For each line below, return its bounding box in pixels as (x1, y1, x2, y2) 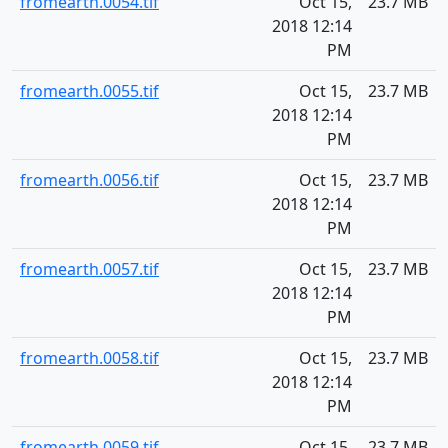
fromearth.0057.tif (20, 258, 159, 280)
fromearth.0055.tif (20, 80, 159, 102)
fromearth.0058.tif (20, 347, 159, 369)
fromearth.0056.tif (20, 169, 159, 191)
